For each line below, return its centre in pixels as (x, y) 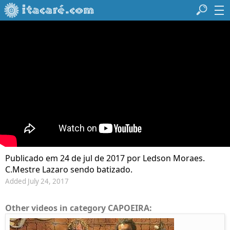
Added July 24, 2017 (37, 181)
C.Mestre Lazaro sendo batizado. (69, 170)
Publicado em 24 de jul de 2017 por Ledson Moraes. (105, 158)
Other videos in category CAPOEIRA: (79, 208)
